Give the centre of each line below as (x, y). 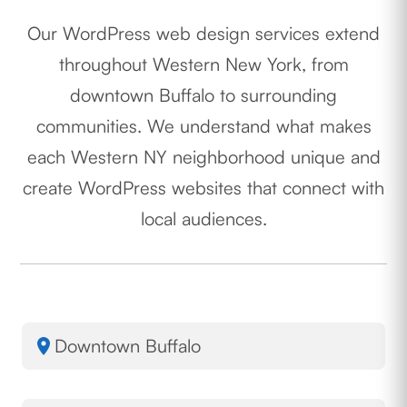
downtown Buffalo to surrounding (203, 94)
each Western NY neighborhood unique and (203, 156)
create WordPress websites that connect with (203, 187)
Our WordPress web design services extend (203, 33)
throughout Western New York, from (203, 64)
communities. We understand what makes (203, 125)
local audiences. (203, 218)
